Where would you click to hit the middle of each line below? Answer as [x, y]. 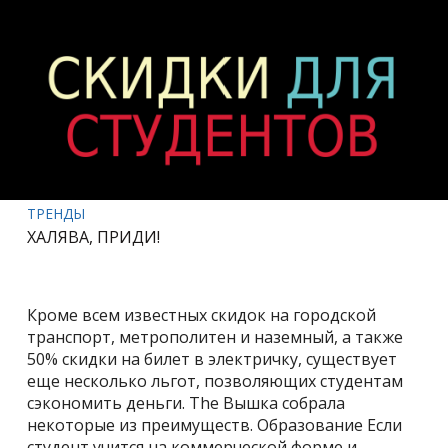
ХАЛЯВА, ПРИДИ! [94, 236]
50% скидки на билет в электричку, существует [212, 359]
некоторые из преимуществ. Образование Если [215, 425]
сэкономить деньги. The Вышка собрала [186, 403]
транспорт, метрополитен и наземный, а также [215, 337]
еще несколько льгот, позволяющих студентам [215, 381]
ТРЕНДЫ [56, 213]
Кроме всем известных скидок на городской [202, 315]
